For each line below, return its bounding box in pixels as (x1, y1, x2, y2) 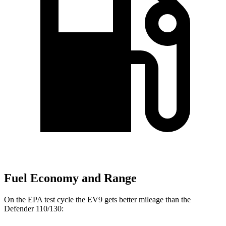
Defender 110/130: (4, 204, 64, 213)
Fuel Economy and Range (4, 172, 137, 185)
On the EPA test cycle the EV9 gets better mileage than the (4, 195, 191, 204)
